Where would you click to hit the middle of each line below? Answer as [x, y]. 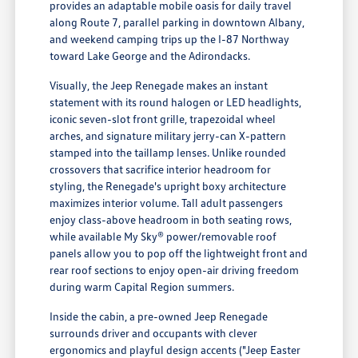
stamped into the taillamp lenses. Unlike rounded [168, 153]
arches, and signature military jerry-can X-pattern [168, 136]
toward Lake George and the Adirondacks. [150, 56]
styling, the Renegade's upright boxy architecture [168, 186]
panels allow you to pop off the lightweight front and [179, 253]
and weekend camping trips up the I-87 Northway [170, 39]
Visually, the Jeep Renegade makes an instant [159, 86]
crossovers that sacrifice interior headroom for [161, 169]
